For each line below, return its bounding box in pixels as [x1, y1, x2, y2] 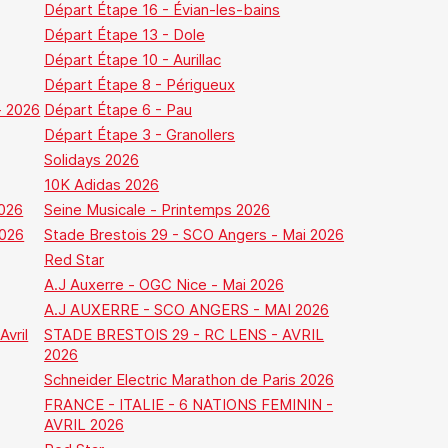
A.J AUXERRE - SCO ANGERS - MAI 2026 [44, 300, 330, 319]
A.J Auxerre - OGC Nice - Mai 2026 [44, 275, 285, 294]
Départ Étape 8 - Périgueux [44, 75, 236, 94]
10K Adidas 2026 [44, 175, 160, 194]
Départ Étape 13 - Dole [44, 25, 206, 44]
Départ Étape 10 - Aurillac [44, 50, 222, 69]
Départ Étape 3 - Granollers [44, 125, 236, 144]
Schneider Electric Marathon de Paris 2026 [44, 370, 335, 389]
